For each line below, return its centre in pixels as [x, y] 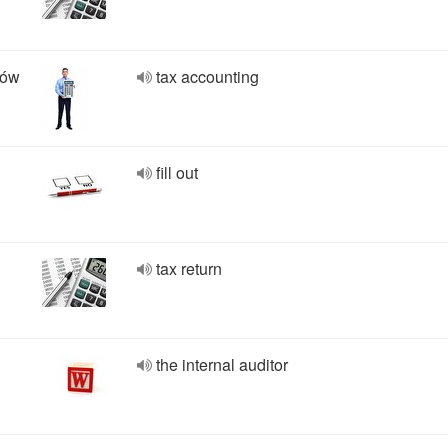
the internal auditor [222, 364]
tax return [189, 268]
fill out [177, 172]
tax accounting [207, 76]
